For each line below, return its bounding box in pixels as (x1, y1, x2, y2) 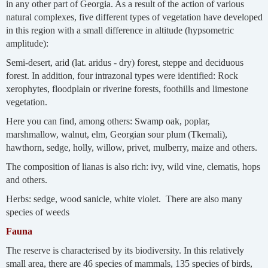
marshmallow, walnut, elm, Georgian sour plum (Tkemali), (5, 129, 227, 139)
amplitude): (5, 38, 48, 48)
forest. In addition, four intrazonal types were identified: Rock (5, 70, 238, 81)
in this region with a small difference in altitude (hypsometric (5, 25, 234, 35)
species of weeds (5, 206, 69, 217)
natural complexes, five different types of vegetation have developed (5, 11, 263, 22)
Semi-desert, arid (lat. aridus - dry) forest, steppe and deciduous (5, 57, 243, 68)
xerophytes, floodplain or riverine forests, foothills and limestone (5, 83, 248, 94)
